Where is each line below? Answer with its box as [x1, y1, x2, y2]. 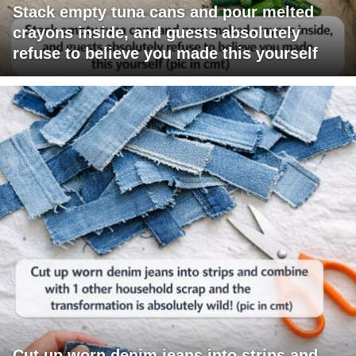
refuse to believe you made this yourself [13, 44, 318, 63]
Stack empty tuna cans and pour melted [13, 3, 314, 21]
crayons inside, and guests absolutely [13, 24, 300, 42]
